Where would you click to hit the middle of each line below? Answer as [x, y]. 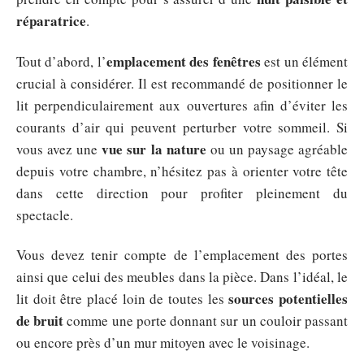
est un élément [304, 61]
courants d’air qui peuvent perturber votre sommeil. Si [182, 127]
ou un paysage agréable [277, 149]
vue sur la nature [154, 149]
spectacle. [45, 214]
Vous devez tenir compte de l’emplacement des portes [182, 255]
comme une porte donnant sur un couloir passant [206, 321]
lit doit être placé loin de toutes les [123, 299]
